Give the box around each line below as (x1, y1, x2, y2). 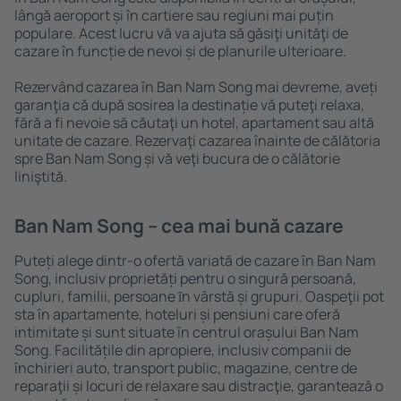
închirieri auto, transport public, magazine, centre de (14, 358, 357, 378)
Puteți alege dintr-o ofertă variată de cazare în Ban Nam (14, 251, 376, 270)
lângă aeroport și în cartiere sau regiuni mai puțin (14, 5, 334, 25)
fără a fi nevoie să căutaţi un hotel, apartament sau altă (14, 113, 374, 132)
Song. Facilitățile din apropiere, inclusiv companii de (14, 340, 351, 360)
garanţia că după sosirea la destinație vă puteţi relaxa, (14, 95, 364, 115)
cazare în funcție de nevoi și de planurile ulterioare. (14, 41, 346, 61)
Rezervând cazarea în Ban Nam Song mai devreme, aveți (14, 77, 378, 97)
